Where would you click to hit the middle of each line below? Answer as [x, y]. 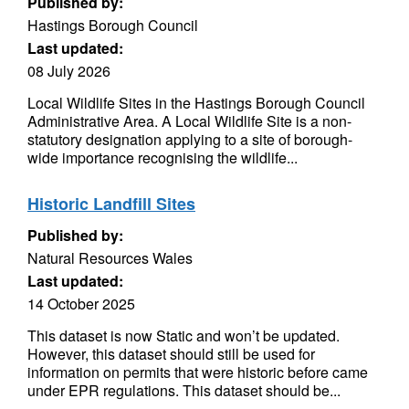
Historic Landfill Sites [111, 204]
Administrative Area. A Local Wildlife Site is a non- [189, 121]
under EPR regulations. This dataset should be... [184, 390]
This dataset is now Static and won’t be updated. [184, 336]
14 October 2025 [81, 304]
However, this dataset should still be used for [171, 354]
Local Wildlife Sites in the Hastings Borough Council [196, 103]
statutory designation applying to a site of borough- [190, 139]
